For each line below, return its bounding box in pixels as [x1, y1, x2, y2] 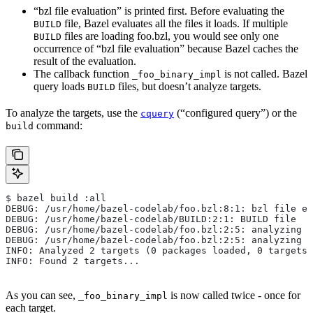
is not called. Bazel [221, 68, 307, 80]
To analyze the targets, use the [6, 107, 140, 119]
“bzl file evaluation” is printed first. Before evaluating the [34, 5, 284, 17]
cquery [140, 108, 174, 119]
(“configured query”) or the [174, 107, 297, 119]
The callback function [34, 68, 132, 80]
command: [34, 119, 82, 132]
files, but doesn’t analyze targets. [115, 80, 261, 93]
